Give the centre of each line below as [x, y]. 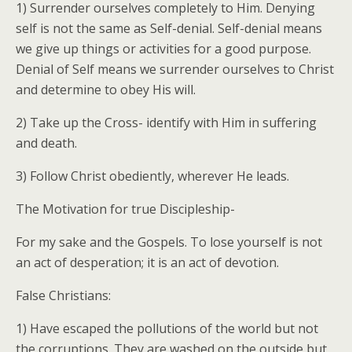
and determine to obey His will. [106, 89]
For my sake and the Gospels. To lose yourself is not [169, 242]
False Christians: [63, 295]
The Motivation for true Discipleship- [125, 209]
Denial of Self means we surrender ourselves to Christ [175, 69]
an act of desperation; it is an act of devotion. [147, 262]
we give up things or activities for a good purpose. [163, 48]
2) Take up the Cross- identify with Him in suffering [166, 122]
